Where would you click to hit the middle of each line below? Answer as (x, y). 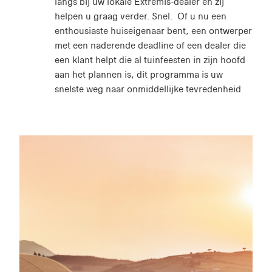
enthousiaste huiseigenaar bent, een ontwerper (153, 31)
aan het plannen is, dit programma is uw (138, 75)
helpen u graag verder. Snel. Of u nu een (140, 16)
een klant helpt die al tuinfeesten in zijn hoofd (150, 60)
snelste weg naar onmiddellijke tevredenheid (148, 89)
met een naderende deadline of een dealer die (150, 46)
